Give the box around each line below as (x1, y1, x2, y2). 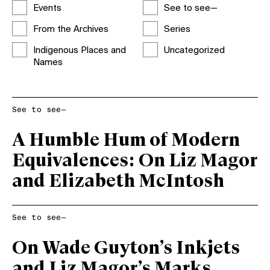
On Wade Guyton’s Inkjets (12, 239, 240, 259)
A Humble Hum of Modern (12, 131, 240, 151)
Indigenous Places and (33, 46, 126, 55)
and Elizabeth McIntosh (12, 172, 224, 192)
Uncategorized (163, 46, 225, 55)
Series (163, 25, 190, 34)
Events (33, 4, 61, 13)
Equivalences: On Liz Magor (12, 151, 257, 171)
